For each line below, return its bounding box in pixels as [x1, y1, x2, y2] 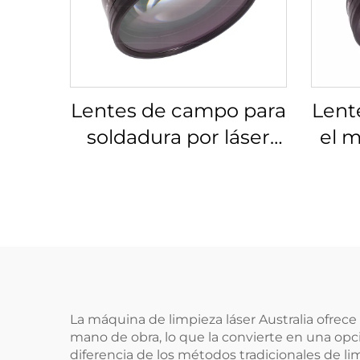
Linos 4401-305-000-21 [71, 152, 286, 175]
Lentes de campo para [71, 99, 286, 122]
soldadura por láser [87, 125, 270, 149]
